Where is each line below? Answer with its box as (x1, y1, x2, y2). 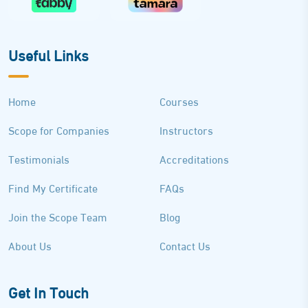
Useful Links (8, 39, 89, 68)
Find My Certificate (8, 177, 98, 197)
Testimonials (8, 148, 69, 168)
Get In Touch (8, 276, 89, 305)
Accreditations (159, 148, 229, 168)
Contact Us (159, 234, 210, 255)
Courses (159, 90, 199, 111)
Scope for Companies (8, 119, 109, 140)
